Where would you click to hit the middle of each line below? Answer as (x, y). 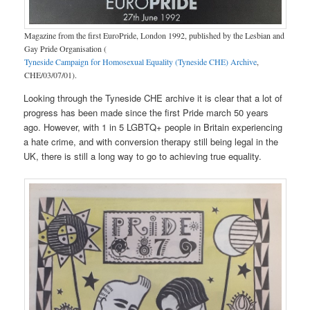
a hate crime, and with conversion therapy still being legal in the (151, 142)
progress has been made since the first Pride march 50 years (146, 113)
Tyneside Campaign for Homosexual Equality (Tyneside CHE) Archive (140, 62)
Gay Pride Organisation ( (65, 49)
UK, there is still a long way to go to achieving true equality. (143, 156)
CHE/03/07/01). (50, 75)
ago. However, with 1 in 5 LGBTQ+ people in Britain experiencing (153, 127)
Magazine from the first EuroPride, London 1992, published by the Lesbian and (154, 36)
